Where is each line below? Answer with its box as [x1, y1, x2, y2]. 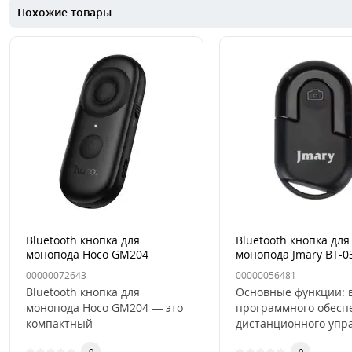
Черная [26, 261, 67, 276]
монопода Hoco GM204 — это [26, 300, 183, 315]
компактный [26, 316, 93, 331]
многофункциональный [26, 332, 153, 346]
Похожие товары [17, 5, 112, 20]
